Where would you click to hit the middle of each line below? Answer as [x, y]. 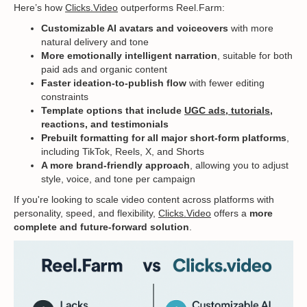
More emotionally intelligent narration [129, 56]
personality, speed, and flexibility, [86, 213]
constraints [65, 97]
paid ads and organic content [104, 70]
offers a [230, 213]
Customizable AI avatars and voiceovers [135, 28]
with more [251, 28]
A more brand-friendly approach [115, 165]
